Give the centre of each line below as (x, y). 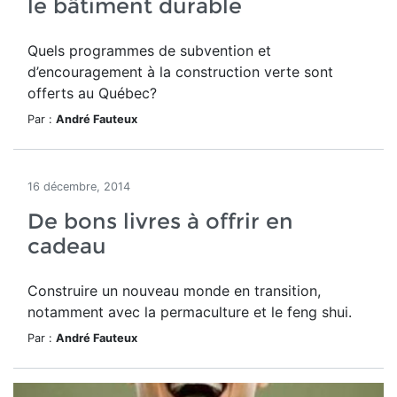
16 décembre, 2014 (79, 187)
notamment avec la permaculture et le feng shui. (190, 312)
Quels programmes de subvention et (149, 51)
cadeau (67, 246)
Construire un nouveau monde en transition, (174, 291)
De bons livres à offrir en (160, 221)
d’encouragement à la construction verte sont (180, 72)
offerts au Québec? (92, 93)
